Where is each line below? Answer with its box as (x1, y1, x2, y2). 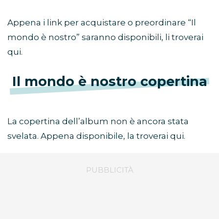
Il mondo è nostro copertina (12, 73, 207, 90)
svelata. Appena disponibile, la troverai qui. (7, 131, 185, 141)
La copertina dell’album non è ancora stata (7, 116, 189, 127)
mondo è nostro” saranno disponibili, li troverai (7, 32, 203, 43)
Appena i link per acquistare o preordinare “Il (7, 18, 196, 28)
